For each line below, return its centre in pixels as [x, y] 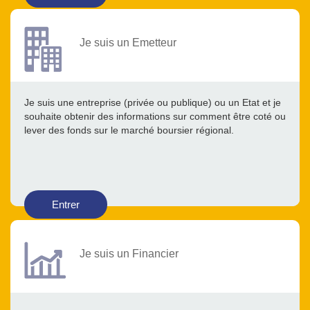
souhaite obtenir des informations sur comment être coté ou [155, 117]
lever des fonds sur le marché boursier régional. [129, 130]
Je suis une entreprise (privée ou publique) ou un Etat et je [153, 103]
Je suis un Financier [129, 254]
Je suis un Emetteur [128, 43]
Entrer [66, 205]
